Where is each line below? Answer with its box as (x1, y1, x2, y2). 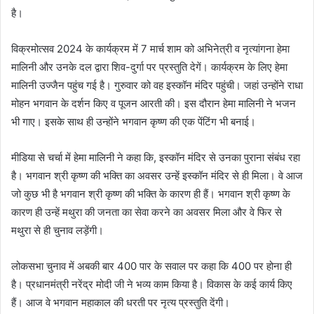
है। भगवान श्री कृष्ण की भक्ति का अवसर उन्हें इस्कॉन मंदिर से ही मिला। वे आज (11, 169, 303, 183)
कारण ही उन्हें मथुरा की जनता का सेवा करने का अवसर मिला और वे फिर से (11, 205, 282, 219)
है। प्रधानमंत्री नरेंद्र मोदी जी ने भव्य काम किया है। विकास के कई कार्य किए (11, 278, 292, 292)
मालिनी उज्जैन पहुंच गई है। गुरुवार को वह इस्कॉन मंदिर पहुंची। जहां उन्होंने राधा (11, 78, 303, 93)
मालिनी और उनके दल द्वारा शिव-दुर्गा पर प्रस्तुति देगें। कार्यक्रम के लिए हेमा (11, 60, 287, 74)
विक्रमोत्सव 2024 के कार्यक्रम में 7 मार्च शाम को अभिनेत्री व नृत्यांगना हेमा (11, 42, 289, 56)
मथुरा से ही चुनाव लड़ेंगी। (11, 224, 104, 238)
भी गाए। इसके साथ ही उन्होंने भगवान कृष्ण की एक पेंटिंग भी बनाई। (11, 115, 256, 129)
